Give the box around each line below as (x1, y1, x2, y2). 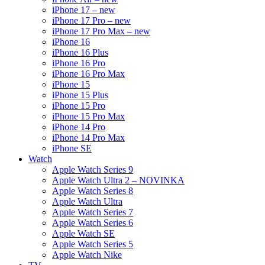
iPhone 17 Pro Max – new (52, 26, 150, 36)
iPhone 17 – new (52, 5, 115, 15)
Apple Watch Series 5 (52, 239, 133, 249)
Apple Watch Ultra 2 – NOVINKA (52, 175, 185, 185)
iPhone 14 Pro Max (52, 132, 125, 143)
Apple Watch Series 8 (52, 186, 133, 196)
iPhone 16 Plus (52, 47, 108, 57)
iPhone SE (52, 143, 92, 153)
